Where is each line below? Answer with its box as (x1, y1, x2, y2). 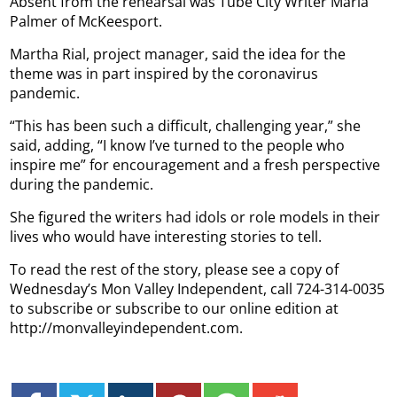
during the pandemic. (10, 174, 154, 194)
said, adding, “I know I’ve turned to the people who (10, 135, 346, 155)
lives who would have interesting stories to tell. (10, 226, 323, 246)
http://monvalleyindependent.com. (10, 317, 244, 338)
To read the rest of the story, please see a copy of (10, 259, 339, 279)
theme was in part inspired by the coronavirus (10, 63, 319, 83)
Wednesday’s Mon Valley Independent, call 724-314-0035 (10, 278, 385, 299)
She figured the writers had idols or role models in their (10, 206, 381, 227)
